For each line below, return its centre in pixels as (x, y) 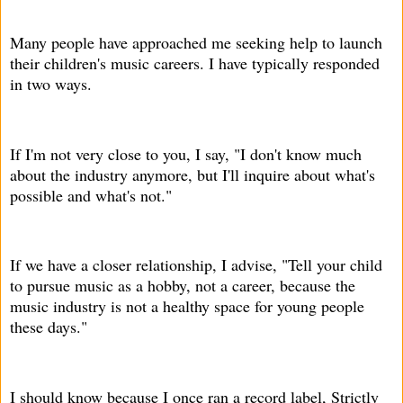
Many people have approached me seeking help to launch (196, 43)
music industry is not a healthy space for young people (187, 306)
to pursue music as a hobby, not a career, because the (183, 286)
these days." (49, 327)
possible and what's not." (91, 195)
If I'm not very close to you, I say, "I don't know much (186, 153)
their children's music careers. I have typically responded (195, 63)
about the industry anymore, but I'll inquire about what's (193, 174)
